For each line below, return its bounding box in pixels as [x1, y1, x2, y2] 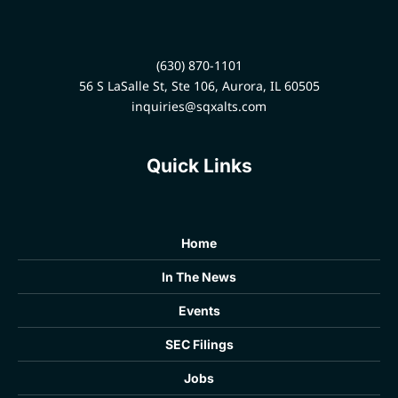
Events [178, 302, 220, 318]
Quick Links [146, 154, 252, 177]
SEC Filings [164, 336, 234, 352]
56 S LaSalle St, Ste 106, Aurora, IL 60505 [78, 76, 320, 94]
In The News [162, 268, 236, 284]
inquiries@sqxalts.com [131, 97, 267, 115]
